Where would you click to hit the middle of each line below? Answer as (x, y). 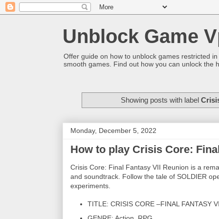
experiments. (90, 186)
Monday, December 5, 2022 (113, 131)
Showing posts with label (161, 100)
